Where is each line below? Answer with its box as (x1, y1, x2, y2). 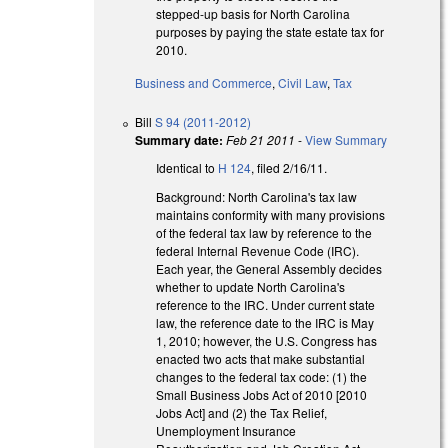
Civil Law (278, 74, 328, 92)
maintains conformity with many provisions (156, 205, 386, 223)
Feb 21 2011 (226, 131, 296, 149)
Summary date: (135, 131, 224, 150)
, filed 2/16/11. (251, 159, 328, 177)
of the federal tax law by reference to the (156, 223, 373, 241)
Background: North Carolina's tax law (156, 187, 358, 205)
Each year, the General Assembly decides (156, 259, 383, 277)
